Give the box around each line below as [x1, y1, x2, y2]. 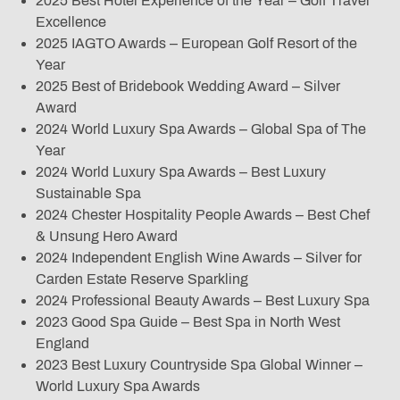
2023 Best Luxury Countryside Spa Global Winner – [36, 357, 362, 373]
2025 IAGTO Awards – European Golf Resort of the [36, 36, 357, 52]
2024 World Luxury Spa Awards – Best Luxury [36, 164, 326, 180]
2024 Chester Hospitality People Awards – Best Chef [36, 207, 370, 223]
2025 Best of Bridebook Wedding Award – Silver [36, 79, 340, 95]
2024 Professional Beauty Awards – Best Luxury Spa [36, 293, 370, 309]
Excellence [36, 14, 106, 30]
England [36, 336, 89, 352]
